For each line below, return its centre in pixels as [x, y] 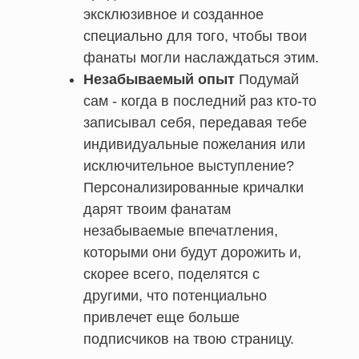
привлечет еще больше [161, 317]
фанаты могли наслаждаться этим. [201, 57]
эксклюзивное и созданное [173, 14]
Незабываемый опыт [159, 79]
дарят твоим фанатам [157, 209]
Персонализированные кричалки [194, 187]
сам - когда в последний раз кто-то [200, 101]
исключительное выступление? [189, 165]
